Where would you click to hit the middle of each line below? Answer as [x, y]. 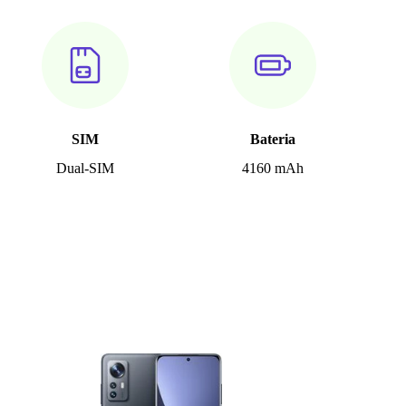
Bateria [272, 140]
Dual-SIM [85, 169]
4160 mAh [272, 169]
